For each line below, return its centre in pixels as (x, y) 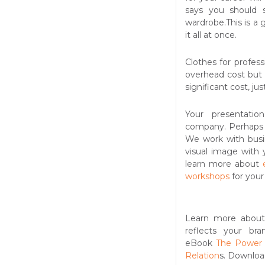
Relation (202, 256)
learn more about (224, 164)
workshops (207, 177)
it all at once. (211, 35)
